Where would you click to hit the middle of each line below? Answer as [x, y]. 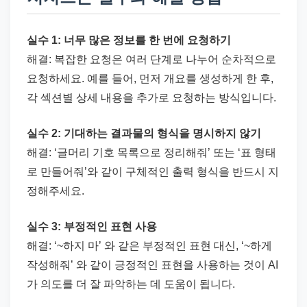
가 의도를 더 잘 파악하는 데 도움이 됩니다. [131, 284]
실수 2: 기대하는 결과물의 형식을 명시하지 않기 [144, 134]
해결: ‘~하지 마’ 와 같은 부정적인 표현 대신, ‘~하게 [149, 246]
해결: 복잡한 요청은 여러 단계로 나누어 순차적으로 [151, 60]
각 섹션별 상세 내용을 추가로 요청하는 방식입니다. [151, 98]
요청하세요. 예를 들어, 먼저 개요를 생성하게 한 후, [150, 79]
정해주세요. [56, 191]
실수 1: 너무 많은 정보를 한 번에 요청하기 [129, 40]
